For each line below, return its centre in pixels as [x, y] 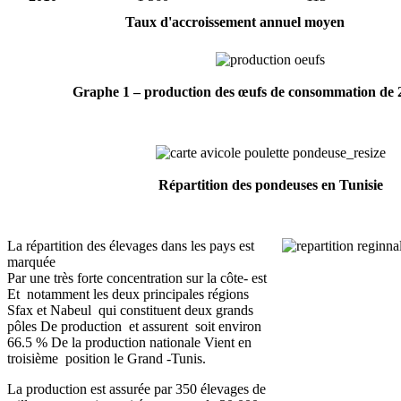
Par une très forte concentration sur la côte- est [139, 277]
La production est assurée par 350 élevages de [137, 388]
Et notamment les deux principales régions [128, 294]
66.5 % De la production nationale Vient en [129, 342]
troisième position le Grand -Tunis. [107, 358]
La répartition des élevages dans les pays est [131, 245]
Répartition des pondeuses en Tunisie [270, 184]
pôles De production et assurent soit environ [136, 326]
